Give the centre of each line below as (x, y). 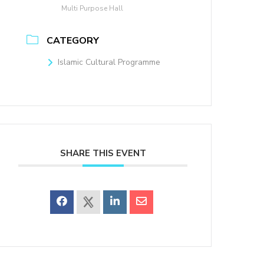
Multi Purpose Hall (93, 8)
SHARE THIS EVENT (103, 153)
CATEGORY (73, 41)
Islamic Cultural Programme (109, 62)
